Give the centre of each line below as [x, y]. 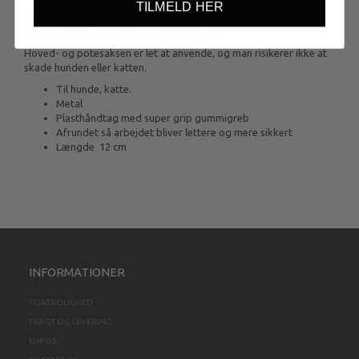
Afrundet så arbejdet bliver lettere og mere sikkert [175, 133]
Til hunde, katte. [94, 89]
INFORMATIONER [77, 272]
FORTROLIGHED [61, 303]
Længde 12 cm [91, 147]
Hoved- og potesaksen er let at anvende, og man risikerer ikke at [175, 53]
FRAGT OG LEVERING [71, 322]
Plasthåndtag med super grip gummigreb [153, 118]
